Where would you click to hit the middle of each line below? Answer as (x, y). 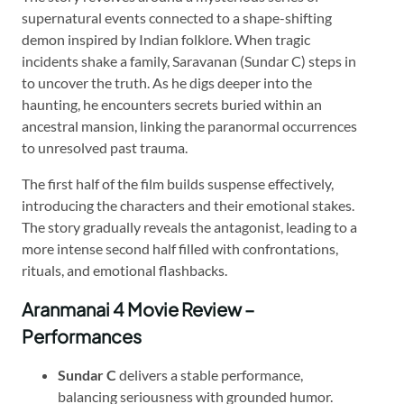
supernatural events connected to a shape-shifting (177, 17)
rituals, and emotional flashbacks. (124, 270)
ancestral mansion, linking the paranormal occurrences (189, 125)
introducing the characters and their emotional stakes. (188, 205)
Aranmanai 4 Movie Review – (138, 308)
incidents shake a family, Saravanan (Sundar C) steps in (189, 60)
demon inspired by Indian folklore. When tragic (166, 39)
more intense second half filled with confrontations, (180, 248)
